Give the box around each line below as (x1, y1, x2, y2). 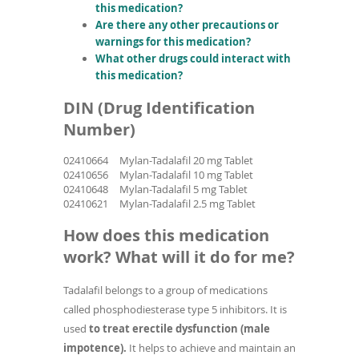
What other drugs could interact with (95, 51, 291, 67)
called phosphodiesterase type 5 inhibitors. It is (63, 301, 287, 317)
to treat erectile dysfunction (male (89, 321, 270, 336)
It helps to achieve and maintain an (129, 340, 296, 355)
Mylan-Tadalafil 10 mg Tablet (119, 167, 253, 183)
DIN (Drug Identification (63, 97, 255, 119)
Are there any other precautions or (95, 18, 279, 33)
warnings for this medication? (95, 34, 251, 50)
